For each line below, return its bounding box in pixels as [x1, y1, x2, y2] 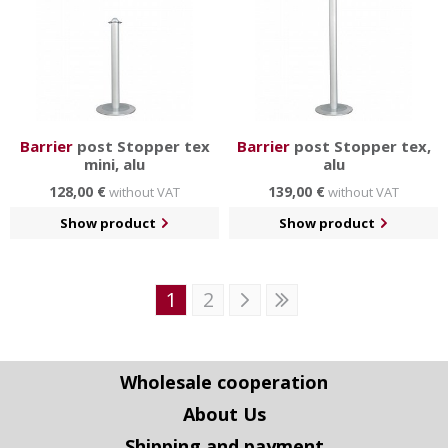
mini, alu [84, 154, 145, 175]
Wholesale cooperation [120, 370, 328, 395]
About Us [182, 402, 266, 427]
